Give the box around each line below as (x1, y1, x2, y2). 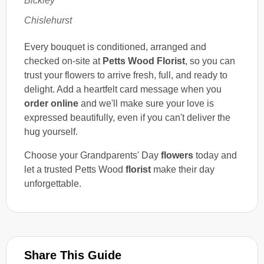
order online (24, 98, 78, 108)
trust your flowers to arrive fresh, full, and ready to (24, 70, 227, 80)
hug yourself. (24, 126, 78, 137)
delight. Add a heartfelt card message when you (24, 84, 222, 94)
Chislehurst (24, 15, 72, 25)
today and (193, 150, 237, 160)
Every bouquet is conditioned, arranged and (24, 41, 206, 52)
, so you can (185, 55, 235, 66)
